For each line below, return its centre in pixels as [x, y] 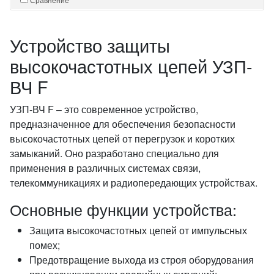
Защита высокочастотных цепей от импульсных [138, 230]
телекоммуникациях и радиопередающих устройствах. [134, 183]
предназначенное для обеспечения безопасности [123, 124]
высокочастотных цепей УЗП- [131, 66]
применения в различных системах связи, [105, 168]
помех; [45, 245]
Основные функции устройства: [123, 209]
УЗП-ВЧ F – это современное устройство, [104, 109]
